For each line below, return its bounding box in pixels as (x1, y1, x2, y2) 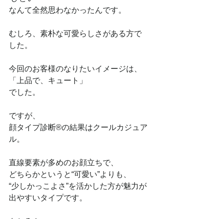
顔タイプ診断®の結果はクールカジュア (9, 123, 148, 131)
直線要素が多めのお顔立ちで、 (9, 158, 118, 167)
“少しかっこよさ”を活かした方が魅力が (9, 182, 147, 190)
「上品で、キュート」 (9, 76, 87, 85)
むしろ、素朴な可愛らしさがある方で (9, 29, 142, 38)
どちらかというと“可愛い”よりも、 (9, 170, 131, 178)
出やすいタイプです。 (9, 194, 87, 202)
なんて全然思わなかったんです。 (9, 6, 126, 14)
